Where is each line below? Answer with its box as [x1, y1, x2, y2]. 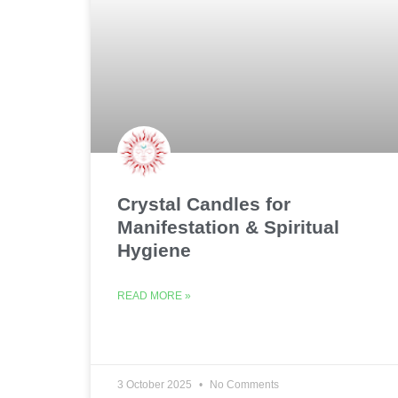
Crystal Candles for [117, 194, 291, 215]
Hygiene [117, 240, 191, 261]
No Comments [207, 378, 279, 392]
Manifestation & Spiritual [117, 217, 339, 238]
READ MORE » [117, 290, 191, 303]
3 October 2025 [117, 378, 195, 392]
